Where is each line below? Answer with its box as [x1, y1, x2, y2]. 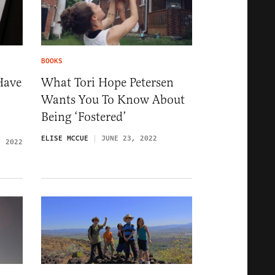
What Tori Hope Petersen [41, 75, 174, 91]
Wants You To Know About [41, 92, 185, 108]
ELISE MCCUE [41, 133, 88, 144]
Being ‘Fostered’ [41, 109, 126, 125]
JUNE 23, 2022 [101, 133, 157, 144]
